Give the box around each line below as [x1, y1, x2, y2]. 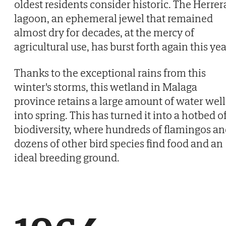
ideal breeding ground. [14, 150, 120, 164]
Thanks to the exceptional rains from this [14, 65, 206, 80]
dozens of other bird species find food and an [14, 136, 223, 150]
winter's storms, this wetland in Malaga [14, 79, 197, 94]
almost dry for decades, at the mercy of [14, 25, 194, 39]
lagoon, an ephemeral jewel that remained [14, 11, 213, 25]
